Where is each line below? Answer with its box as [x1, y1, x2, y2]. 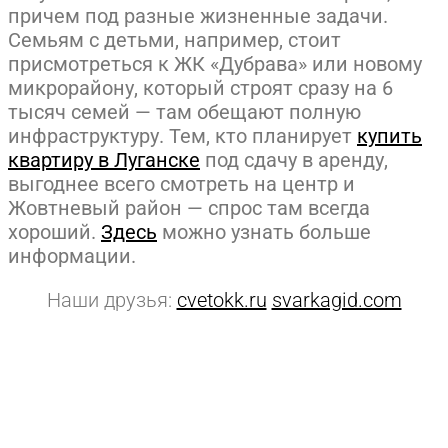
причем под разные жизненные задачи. [8, 3, 388, 28]
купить [357, 123, 422, 148]
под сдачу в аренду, [200, 147, 388, 172]
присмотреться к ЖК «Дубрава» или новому [8, 51, 422, 76]
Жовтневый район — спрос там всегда [8, 195, 370, 220]
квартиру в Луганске [8, 147, 200, 172]
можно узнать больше [157, 219, 371, 244]
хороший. [8, 219, 101, 244]
